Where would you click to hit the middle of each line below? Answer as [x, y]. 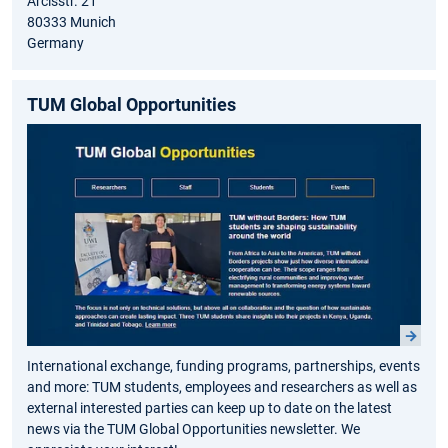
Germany [55, 43]
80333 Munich [71, 22]
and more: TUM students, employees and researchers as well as [222, 387]
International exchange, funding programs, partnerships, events [223, 366]
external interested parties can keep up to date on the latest [209, 408]
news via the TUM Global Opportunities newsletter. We [193, 429]
